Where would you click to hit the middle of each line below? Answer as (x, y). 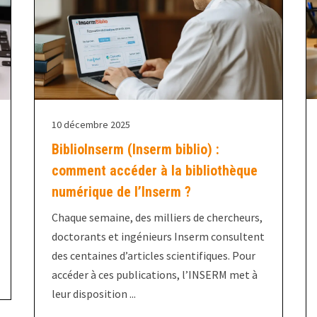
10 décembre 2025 (91, 124)
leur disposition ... (93, 293)
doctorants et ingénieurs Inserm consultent (158, 236)
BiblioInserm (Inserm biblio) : (135, 149)
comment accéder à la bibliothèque (154, 170)
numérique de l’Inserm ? (121, 191)
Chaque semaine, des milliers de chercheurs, (157, 217)
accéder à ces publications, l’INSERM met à (154, 274)
